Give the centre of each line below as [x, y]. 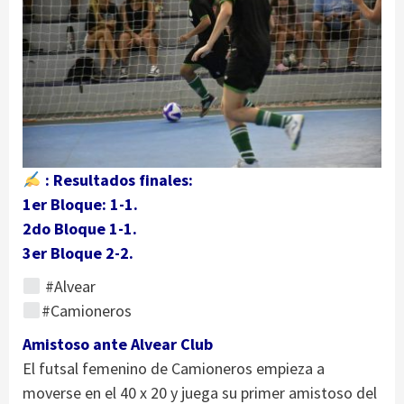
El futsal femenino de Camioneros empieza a [174, 369]
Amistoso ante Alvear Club [118, 344]
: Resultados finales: [117, 180]
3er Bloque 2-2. [78, 253]
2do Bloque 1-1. [80, 229]
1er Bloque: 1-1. [80, 205]
